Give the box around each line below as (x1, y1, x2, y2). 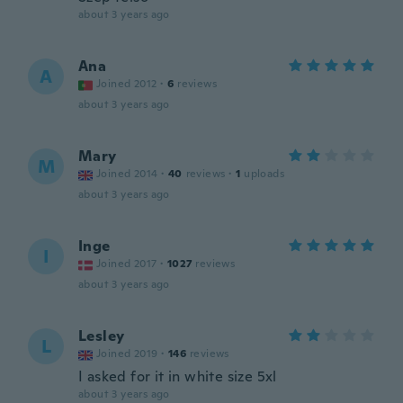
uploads (244, 166, 285, 181)
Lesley (78, 327, 125, 345)
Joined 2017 (96, 256, 157, 271)
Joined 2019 (96, 346, 158, 361)
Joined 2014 (96, 166, 158, 181)
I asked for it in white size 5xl (78, 367, 277, 386)
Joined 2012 (96, 76, 157, 91)
